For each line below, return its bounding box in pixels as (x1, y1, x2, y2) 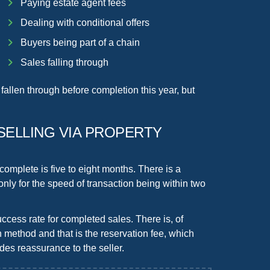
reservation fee (101, 228, 164, 239)
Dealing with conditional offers (20, 17, 150, 28)
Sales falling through (20, 57, 109, 67)
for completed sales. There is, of (45, 213, 183, 224)
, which (164, 228, 194, 239)
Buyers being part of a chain (20, 37, 140, 48)
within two (163, 178, 206, 189)
